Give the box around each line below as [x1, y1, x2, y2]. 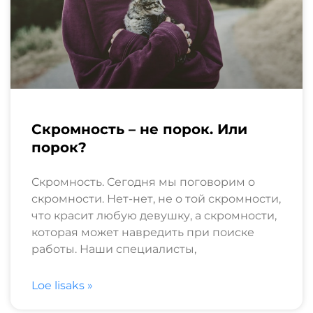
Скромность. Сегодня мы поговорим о [31, 175, 255, 189]
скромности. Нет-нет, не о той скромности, [31, 191, 281, 205]
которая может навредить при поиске [31, 225, 254, 239]
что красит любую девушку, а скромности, [31, 208, 277, 222]
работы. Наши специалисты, [31, 242, 196, 256]
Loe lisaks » [31, 278, 93, 292]
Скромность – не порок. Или [31, 120, 247, 138]
